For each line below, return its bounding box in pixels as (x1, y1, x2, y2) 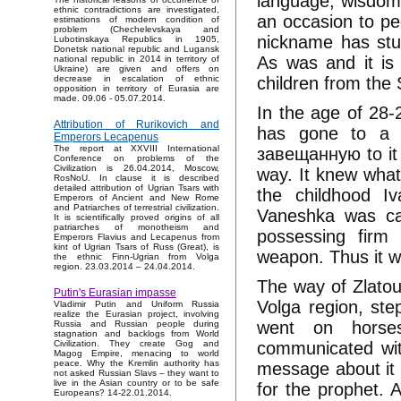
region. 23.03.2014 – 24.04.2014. (54, 261, 195, 272)
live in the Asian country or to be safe (54, 378, 219, 388)
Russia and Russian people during (54, 319, 219, 329)
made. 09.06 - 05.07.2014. (54, 93, 166, 104)
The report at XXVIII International (54, 143, 219, 154)
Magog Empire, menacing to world (54, 348, 219, 359)
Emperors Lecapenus (54, 131, 158, 144)
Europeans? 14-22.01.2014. (54, 388, 172, 398)
